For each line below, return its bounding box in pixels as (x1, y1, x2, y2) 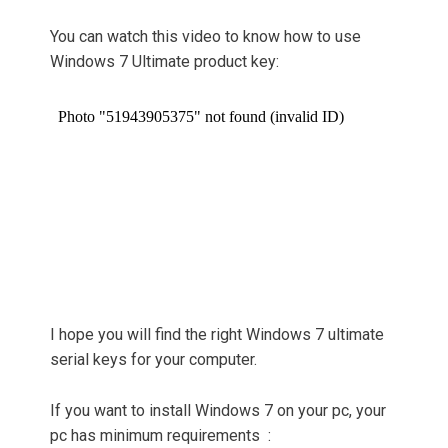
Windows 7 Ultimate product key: (50, 52, 279, 72)
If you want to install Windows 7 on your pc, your (50, 401, 386, 421)
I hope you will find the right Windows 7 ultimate (50, 325, 384, 345)
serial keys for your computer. (50, 350, 257, 370)
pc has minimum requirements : (50, 426, 271, 446)
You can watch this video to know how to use (50, 27, 361, 47)
